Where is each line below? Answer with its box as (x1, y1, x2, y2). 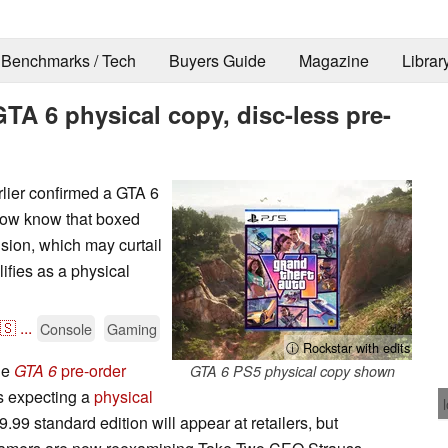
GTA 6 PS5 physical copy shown (189, 360, 395, 381)
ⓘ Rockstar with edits (286, 337, 410, 357)
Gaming (107, 317, 157, 339)
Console (40, 317, 92, 339)
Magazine (298, 49, 369, 73)
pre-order (57, 358, 126, 382)
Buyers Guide (168, 49, 266, 73)
